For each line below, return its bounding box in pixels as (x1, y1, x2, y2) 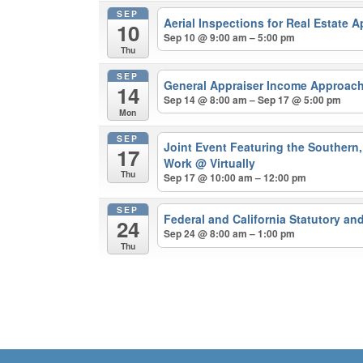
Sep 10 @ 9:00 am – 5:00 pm (164, 29, 296, 45)
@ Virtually (195, 155, 256, 172)
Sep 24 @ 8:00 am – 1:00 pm (164, 226, 296, 241)
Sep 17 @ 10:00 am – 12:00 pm (164, 170, 307, 186)
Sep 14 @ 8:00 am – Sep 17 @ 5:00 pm (164, 92, 342, 107)
